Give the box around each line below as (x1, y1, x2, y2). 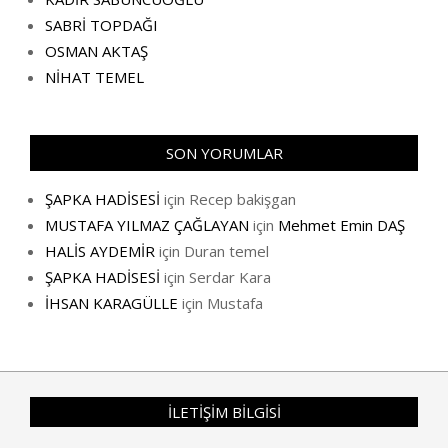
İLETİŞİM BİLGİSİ (167, 402, 281, 422)
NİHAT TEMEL (45, 67, 144, 87)
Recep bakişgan (189, 189, 296, 209)
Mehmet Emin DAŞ (278, 215, 405, 235)
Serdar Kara (189, 267, 271, 287)
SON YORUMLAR (165, 143, 283, 163)
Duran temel (184, 241, 269, 261)
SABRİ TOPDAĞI (45, 15, 158, 35)
